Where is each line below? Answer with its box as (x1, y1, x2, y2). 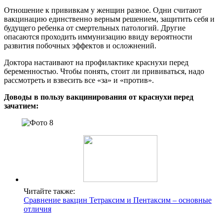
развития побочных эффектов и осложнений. (4, 41, 156, 50)
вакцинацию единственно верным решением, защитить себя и (4, 14, 215, 23)
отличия (24, 204, 51, 213)
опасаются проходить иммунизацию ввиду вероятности (4, 32, 192, 41)
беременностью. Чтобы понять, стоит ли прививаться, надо (4, 67, 204, 75)
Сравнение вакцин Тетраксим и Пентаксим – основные (24, 195, 212, 204)
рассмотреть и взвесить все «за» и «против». (4, 75, 154, 84)
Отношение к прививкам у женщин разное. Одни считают (4, 5, 202, 14)
